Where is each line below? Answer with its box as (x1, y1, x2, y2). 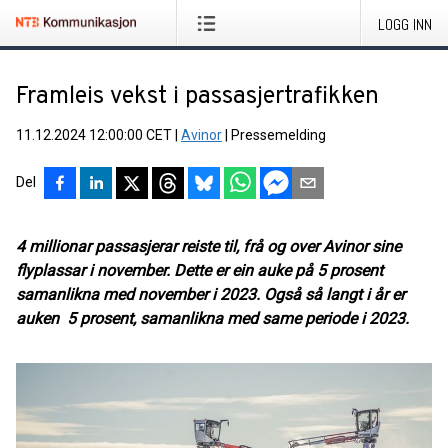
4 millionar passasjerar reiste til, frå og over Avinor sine (16, 237, 401, 256)
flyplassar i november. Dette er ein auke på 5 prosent (16, 261, 383, 280)
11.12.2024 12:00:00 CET (16, 127, 172, 143)
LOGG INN (378, 14, 432, 35)
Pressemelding (231, 127, 326, 143)
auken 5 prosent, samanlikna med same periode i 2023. (16, 309, 413, 328)
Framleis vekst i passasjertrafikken (16, 82, 379, 112)
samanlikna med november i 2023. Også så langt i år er (16, 285, 405, 304)
